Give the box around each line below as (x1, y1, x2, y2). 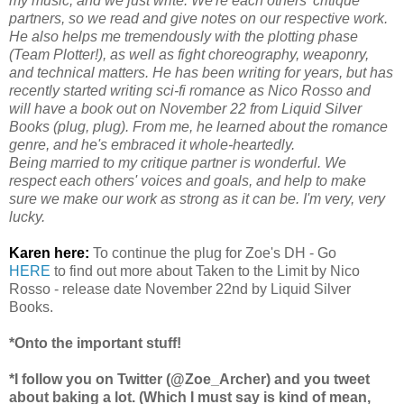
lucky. (9, 208, 45, 225)
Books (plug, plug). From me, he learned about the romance (9, 118, 388, 134)
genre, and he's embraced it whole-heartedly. (9, 136, 295, 152)
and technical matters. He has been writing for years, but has (9, 64, 393, 80)
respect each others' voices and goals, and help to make (9, 172, 366, 188)
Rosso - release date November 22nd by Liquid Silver (9, 280, 351, 297)
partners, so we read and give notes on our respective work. (9, 10, 388, 26)
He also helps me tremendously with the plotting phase (9, 28, 358, 44)
